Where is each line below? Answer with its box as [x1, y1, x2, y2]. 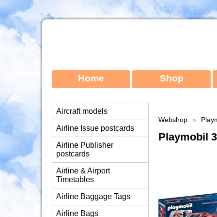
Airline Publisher [56, 141, 113, 149]
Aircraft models [56, 107, 108, 115]
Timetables [56, 175, 94, 184]
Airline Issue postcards [56, 124, 134, 132]
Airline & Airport [56, 167, 110, 175]
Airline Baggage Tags [56, 192, 130, 201]
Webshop [158, 116, 187, 124]
